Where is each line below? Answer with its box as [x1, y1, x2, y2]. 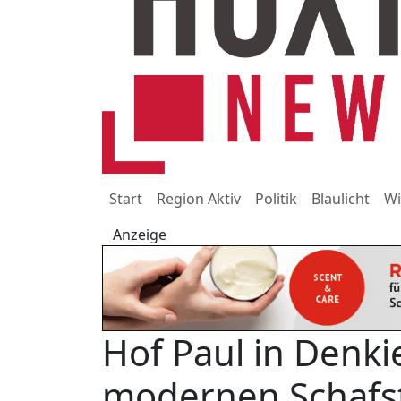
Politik [255, 189, 297, 209]
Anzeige [113, 225, 166, 245]
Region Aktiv [157, 189, 241, 209]
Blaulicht [311, 189, 370, 209]
